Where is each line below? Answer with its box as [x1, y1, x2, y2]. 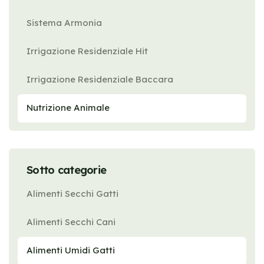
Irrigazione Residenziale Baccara [27, 74, 173, 85]
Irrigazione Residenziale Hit [27, 45, 148, 57]
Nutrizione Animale [27, 102, 110, 113]
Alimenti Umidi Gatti [27, 245, 115, 256]
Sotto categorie [27, 163, 107, 177]
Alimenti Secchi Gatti [27, 188, 118, 199]
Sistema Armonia [27, 17, 102, 28]
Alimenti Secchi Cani [27, 216, 115, 227]
